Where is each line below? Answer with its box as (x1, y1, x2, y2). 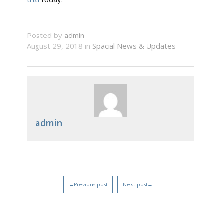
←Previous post (68, 181, 108, 188)
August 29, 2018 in (27, 41, 92, 51)
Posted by (27, 30, 64, 40)
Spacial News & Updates (92, 41, 176, 51)
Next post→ (122, 181, 153, 188)
